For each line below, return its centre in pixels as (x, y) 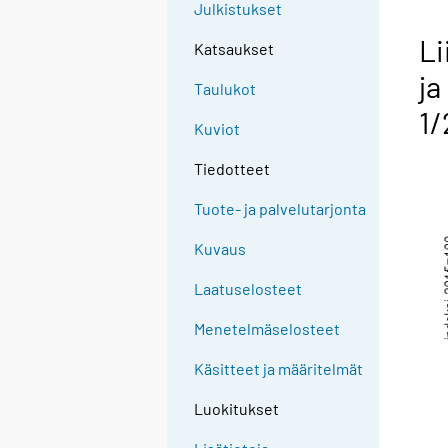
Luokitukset (237, 409)
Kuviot (217, 129)
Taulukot (225, 89)
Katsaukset (234, 49)
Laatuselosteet (248, 289)
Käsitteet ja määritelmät (279, 369)
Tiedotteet (232, 169)
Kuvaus (220, 249)
